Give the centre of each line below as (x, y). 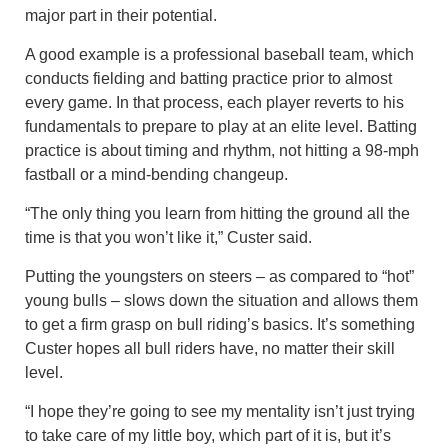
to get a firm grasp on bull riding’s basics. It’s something (220, 324)
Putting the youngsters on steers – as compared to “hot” (219, 276)
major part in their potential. (121, 15)
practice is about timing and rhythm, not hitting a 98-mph (222, 150)
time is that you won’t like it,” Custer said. (168, 237)
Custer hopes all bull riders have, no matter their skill (210, 348)
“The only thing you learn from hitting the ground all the (217, 213)
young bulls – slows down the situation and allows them (221, 300)
